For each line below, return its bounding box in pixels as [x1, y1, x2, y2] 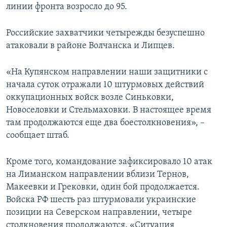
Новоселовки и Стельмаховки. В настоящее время [6, 105, 211, 116]
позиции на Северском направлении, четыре [6, 208, 192, 218]
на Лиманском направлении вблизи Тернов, [6, 170, 189, 180]
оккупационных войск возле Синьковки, [6, 93, 174, 103]
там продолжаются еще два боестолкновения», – [6, 118, 205, 128]
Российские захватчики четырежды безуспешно [6, 28, 205, 39]
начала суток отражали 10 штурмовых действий [6, 80, 204, 90]
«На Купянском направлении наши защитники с [6, 67, 208, 78]
